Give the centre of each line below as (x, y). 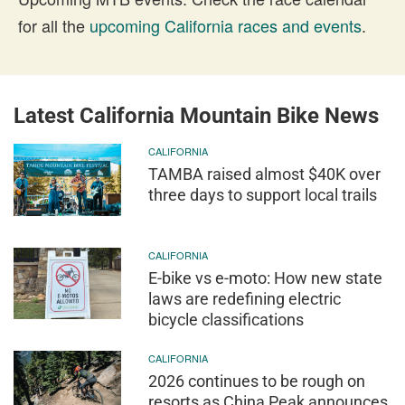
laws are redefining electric (245, 298)
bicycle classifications (226, 319)
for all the (54, 25)
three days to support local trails (263, 195)
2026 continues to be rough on (257, 381)
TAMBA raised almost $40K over (265, 174)
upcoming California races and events (226, 25)
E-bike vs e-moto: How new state (266, 278)
